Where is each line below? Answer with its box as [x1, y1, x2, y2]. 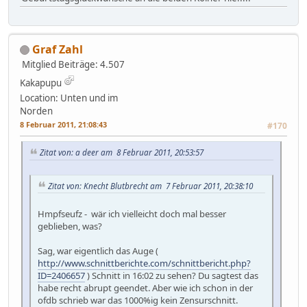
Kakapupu [20, 76, 62, 89]
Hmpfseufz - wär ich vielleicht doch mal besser [38, 208, 226, 221]
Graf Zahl [32, 41, 83, 57]
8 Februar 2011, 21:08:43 [20, 119, 107, 130]
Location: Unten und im [20, 91, 118, 104]
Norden [20, 104, 53, 117]
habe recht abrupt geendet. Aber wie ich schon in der [38, 282, 253, 295]
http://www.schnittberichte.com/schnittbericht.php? [38, 257, 251, 270]
